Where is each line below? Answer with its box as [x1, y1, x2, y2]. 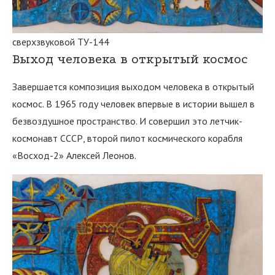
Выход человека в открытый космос [12, 52, 247, 67]
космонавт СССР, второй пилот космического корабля [12, 132, 242, 145]
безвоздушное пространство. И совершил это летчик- [12, 115, 242, 128]
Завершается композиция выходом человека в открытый [12, 80, 254, 93]
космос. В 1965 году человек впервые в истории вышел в [12, 98, 255, 110]
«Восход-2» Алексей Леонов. [12, 149, 136, 162]
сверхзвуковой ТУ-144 [12, 36, 109, 48]
